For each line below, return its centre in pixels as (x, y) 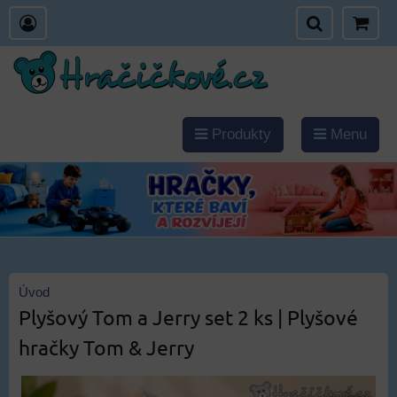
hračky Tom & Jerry (106, 347)
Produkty (239, 134)
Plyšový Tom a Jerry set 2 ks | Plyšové (188, 317)
